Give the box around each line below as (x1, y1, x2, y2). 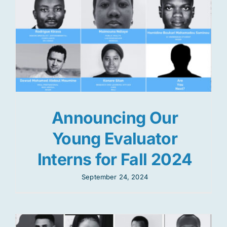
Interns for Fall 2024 (37, 149, 193, 169)
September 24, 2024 (82, 172, 148, 181)
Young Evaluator (52, 128, 178, 148)
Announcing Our (51, 107, 178, 128)
